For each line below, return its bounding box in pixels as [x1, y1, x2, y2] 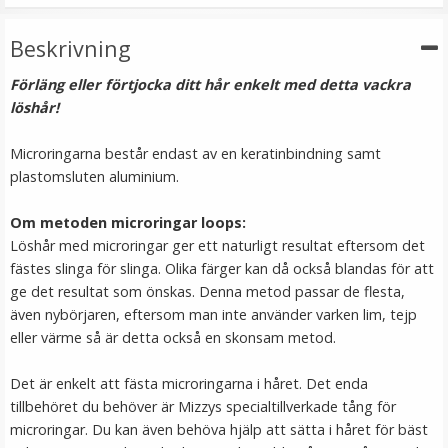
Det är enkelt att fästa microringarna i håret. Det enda [10, 374, 368, 393]
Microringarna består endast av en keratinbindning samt [10, 144, 381, 163]
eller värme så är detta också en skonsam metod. [10, 328, 336, 347]
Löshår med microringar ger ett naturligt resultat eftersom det [10, 236, 425, 255]
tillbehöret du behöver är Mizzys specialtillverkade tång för [10, 397, 396, 416]
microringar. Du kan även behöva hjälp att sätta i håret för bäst [10, 420, 428, 439]
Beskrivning [10, 34, 131, 63]
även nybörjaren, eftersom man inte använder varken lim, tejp [10, 305, 417, 324]
